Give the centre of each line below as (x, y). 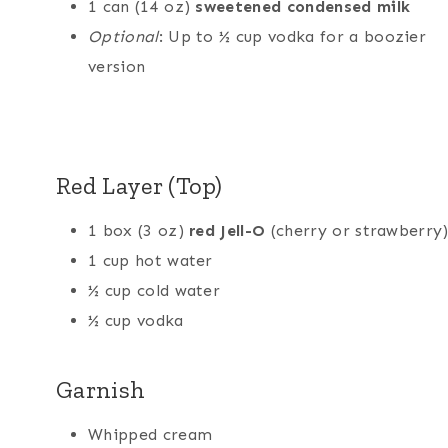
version (117, 67)
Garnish (101, 390)
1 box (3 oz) (139, 231)
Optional (123, 37)
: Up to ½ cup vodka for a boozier (292, 37)
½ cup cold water (154, 291)
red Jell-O (227, 231)
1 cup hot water (150, 261)
